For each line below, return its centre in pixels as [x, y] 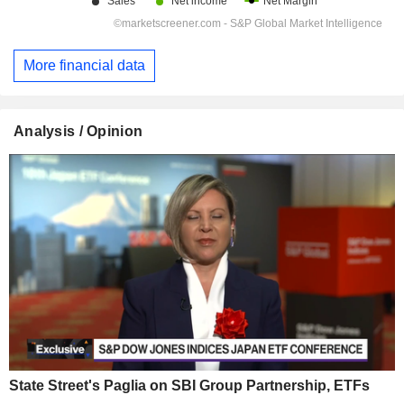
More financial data [84, 65]
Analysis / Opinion [78, 131]
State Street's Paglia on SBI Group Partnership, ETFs [189, 386]
